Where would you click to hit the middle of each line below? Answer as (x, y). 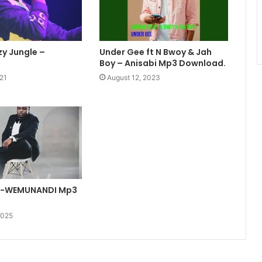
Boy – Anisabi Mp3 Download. (162, 63)
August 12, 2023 (133, 77)
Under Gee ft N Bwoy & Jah (155, 52)
